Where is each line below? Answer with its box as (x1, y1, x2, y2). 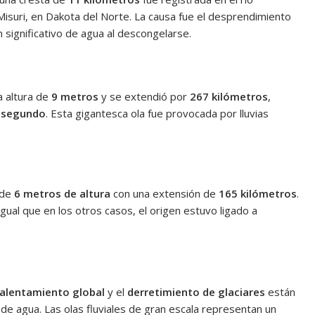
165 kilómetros (219, 186, 297, 201)
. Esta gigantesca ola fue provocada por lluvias (46, 106, 269, 121)
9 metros (51, 89, 98, 104)
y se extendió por (98, 89, 190, 104)
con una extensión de (110, 186, 219, 201)
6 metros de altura (14, 186, 110, 201)
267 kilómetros (190, 89, 268, 104)
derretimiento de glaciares (127, 285, 265, 300)
